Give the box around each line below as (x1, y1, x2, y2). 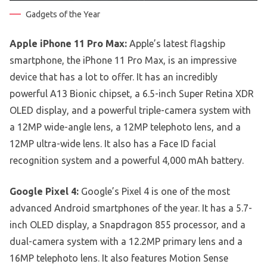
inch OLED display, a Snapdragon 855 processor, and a (10, 219, 246, 230)
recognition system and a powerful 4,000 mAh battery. (10, 154, 244, 166)
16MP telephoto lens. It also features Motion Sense (10, 252, 228, 263)
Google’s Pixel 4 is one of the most (79, 185, 230, 197)
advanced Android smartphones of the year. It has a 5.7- (10, 202, 252, 213)
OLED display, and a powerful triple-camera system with (10, 104, 251, 116)
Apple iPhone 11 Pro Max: (10, 38, 127, 49)
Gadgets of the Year (26, 9, 100, 19)
